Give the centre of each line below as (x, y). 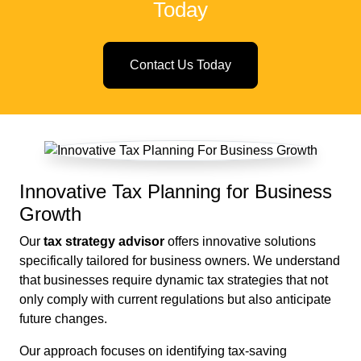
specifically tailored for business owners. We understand (180, 261)
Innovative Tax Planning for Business (176, 192)
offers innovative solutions (240, 242)
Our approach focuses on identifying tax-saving (153, 351)
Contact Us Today (180, 65)
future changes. (63, 319)
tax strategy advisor (104, 242)
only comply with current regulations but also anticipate (175, 300)
